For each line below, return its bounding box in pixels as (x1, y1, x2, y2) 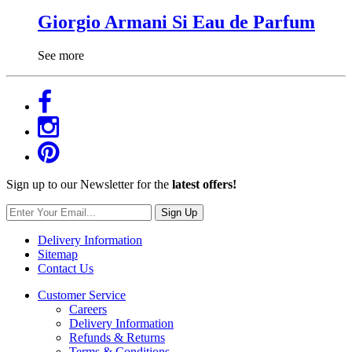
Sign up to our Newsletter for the (6, 177, 172, 191)
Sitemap (38, 247, 78, 261)
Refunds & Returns (69, 330, 165, 344)
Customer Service (38, 288, 126, 302)
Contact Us (38, 261, 93, 275)
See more (38, 48, 84, 62)
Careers (69, 302, 107, 316)
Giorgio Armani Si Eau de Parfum (38, 11, 315, 32)
